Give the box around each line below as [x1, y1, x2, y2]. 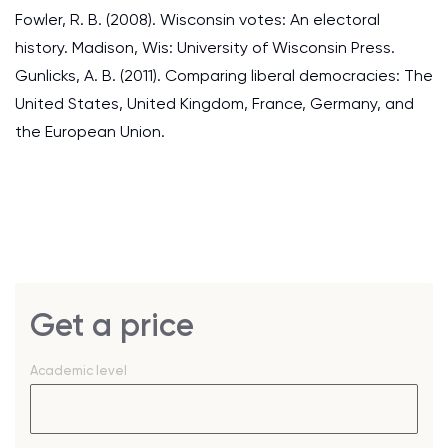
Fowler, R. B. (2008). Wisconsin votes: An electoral [15, 10, 380, 29]
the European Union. [15, 122, 165, 141]
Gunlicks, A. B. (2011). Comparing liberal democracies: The [15, 66, 433, 85]
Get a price [30, 306, 194, 344]
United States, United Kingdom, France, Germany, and [15, 94, 414, 113]
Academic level [30, 363, 127, 378]
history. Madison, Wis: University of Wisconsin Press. [15, 38, 395, 57]
